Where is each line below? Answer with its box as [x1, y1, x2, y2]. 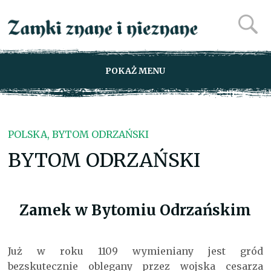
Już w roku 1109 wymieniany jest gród [8, 245, 263, 258]
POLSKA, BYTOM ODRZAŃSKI [8, 128, 149, 140]
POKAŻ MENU [105, 65, 166, 76]
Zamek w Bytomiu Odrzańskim [19, 201, 252, 220]
